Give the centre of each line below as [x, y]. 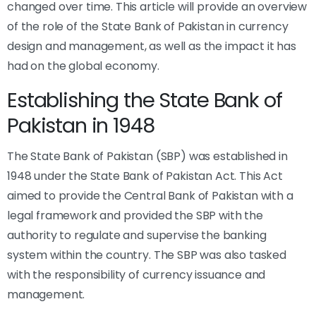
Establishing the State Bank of [145, 100]
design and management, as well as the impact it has [152, 46]
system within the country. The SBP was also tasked [147, 255]
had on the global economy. [83, 66]
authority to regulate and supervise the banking [137, 235]
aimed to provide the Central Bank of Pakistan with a [150, 195]
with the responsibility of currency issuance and [136, 274]
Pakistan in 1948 [81, 125]
